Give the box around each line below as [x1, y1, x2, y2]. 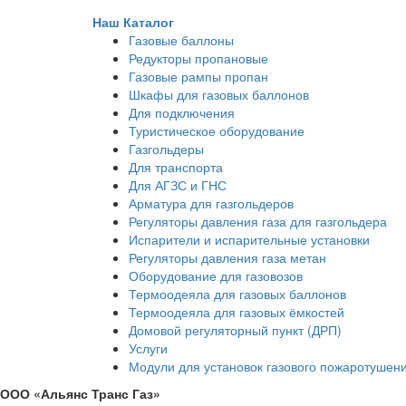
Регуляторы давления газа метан [129, 247, 326, 266]
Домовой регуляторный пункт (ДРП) [129, 320, 342, 339]
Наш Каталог [92, 12, 174, 31]
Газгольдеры [129, 139, 204, 158]
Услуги [129, 338, 168, 357]
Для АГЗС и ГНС [129, 175, 227, 194]
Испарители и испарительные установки [129, 229, 370, 248]
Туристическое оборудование [129, 121, 304, 140]
